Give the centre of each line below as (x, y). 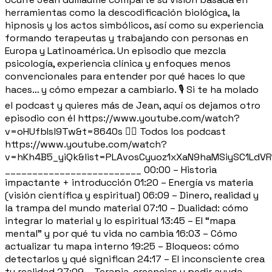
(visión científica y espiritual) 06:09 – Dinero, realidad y (132, 195)
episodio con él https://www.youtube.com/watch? (122, 118)
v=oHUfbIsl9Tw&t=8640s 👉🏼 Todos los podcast (115, 131)
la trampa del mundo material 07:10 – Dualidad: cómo (127, 208)
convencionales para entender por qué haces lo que (125, 76)
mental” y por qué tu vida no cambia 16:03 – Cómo (121, 233)
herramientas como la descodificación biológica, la (122, 12)
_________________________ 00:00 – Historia (111, 169)
